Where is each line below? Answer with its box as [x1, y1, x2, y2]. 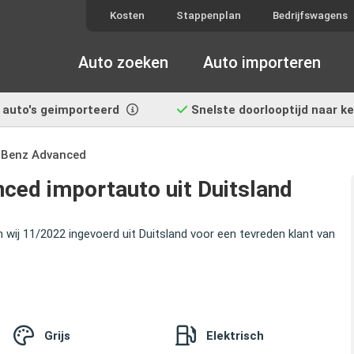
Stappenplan [176, 9, 241, 21]
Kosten [110, 9, 145, 21]
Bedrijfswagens [273, 9, 348, 21]
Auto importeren [203, 52, 321, 72]
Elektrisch [206, 329, 264, 343]
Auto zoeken [78, 52, 168, 72]
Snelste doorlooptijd [191, 103, 308, 117]
